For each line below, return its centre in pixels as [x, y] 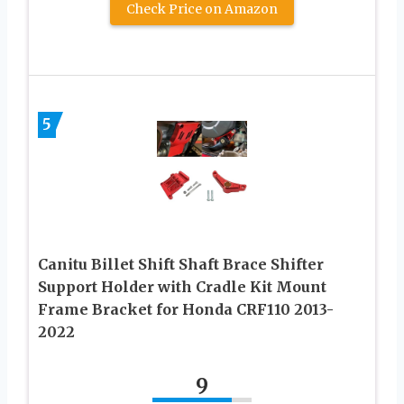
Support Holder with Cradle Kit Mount [182, 286]
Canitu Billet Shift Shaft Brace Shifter [181, 264]
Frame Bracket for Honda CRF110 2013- [186, 309]
